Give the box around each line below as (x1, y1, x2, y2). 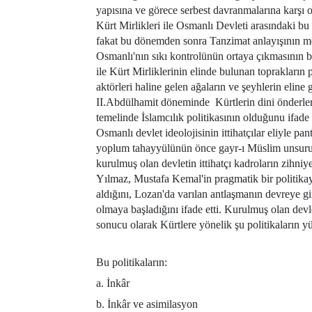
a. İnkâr (96, 276, 130, 289)
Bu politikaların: (96, 256, 167, 268)
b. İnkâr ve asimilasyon (96, 297, 198, 310)
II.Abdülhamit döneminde (96, 95, 210, 108)
